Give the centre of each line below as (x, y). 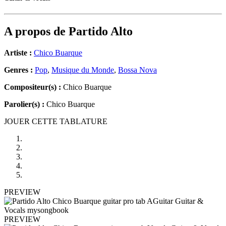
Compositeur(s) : (33, 87)
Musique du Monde (83, 70)
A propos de (36, 32)
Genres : (19, 70)
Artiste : (18, 53)
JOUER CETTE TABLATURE (56, 122)
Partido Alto (101, 32)
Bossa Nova (137, 70)
